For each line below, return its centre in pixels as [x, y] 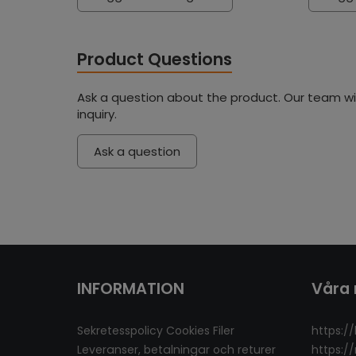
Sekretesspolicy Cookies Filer [156, 331]
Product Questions [155, 59]
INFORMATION [131, 289]
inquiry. [97, 114]
